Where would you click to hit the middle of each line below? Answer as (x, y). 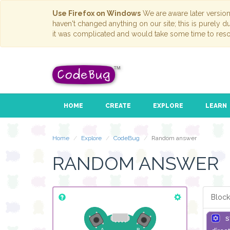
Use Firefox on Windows (97, 13)
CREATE (118, 106)
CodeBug (127, 138)
